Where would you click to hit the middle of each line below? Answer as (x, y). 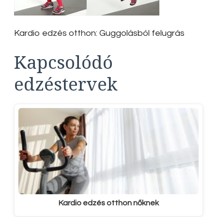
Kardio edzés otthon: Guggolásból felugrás (99, 33)
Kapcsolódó (63, 62)
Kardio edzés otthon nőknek (108, 203)
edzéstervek (66, 84)
